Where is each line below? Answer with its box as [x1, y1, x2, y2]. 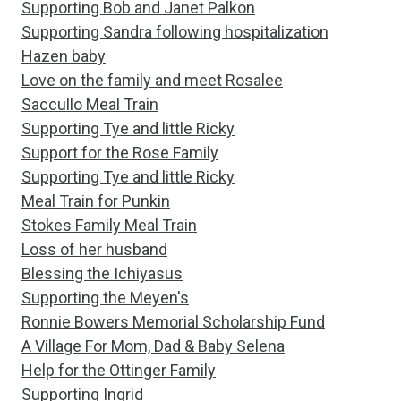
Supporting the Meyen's [21, 288, 189, 307]
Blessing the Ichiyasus [21, 264, 183, 283]
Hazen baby [21, 47, 106, 65]
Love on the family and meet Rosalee [21, 71, 283, 90]
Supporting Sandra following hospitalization [21, 22, 328, 41]
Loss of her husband [21, 240, 167, 259]
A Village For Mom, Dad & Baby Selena [21, 337, 285, 355]
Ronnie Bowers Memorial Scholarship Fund [21, 312, 325, 331]
